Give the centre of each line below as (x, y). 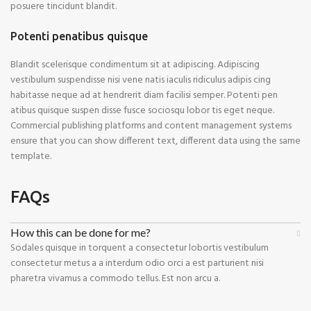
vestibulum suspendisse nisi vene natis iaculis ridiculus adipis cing (141, 80)
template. (31, 157)
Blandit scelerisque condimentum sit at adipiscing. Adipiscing (135, 65)
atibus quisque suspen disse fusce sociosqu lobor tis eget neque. (142, 111)
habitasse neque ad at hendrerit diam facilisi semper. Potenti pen (144, 95)
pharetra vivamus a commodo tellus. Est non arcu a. (115, 279)
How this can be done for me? (81, 232)
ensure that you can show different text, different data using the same (155, 141)
